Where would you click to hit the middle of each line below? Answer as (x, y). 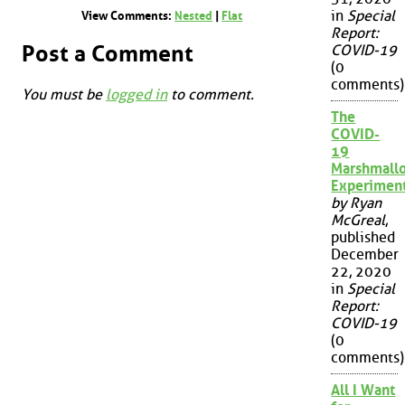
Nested (194, 15)
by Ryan (357, 203)
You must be (64, 95)
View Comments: (128, 15)
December (365, 255)
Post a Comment (108, 53)
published (363, 238)
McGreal (358, 221)
